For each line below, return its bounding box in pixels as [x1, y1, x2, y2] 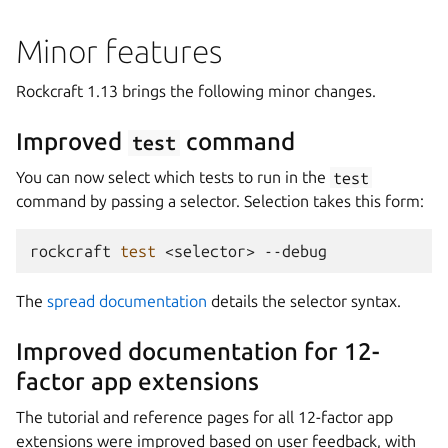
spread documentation [47, 292, 207, 311]
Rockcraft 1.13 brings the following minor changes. [16, 82, 376, 101]
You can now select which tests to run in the [16, 168, 330, 187]
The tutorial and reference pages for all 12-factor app [16, 408, 393, 427]
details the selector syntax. [207, 292, 401, 311]
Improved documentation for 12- [16, 338, 379, 366]
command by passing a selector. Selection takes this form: [16, 192, 424, 211]
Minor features [16, 33, 222, 70]
